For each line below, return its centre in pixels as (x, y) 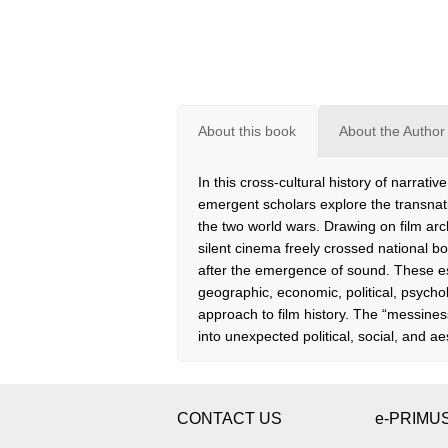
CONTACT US (229, 418)
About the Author (392, 131)
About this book (247, 131)
